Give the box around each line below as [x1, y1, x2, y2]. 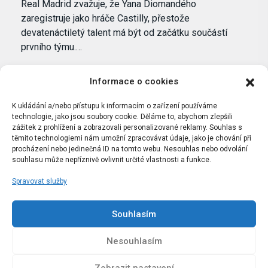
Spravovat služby [12, 177, 67, 185]
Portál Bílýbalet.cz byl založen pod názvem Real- [32, 187, 236, 199]
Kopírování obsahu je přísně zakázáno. [54, 226, 214, 237]
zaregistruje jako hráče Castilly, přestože [21, 13, 190, 25]
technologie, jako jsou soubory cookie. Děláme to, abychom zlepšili [12, 112, 233, 121]
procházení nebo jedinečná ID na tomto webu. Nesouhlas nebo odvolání [12, 145, 248, 153]
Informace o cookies [90, 76, 178, 87]
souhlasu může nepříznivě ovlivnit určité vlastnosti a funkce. [12, 156, 211, 164]
